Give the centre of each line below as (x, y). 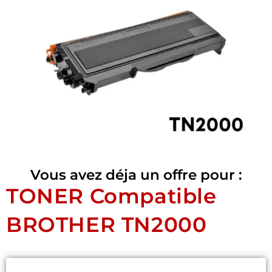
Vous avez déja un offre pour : (136, 175)
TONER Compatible (111, 196)
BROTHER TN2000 (107, 224)
